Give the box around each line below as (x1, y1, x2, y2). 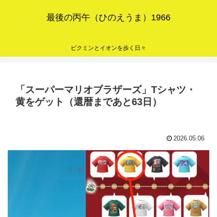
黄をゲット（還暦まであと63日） (15, 96, 162, 108)
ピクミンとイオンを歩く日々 (71, 45, 146, 52)
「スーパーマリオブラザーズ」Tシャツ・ (15, 84, 196, 95)
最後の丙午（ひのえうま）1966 (46, 13, 170, 22)
